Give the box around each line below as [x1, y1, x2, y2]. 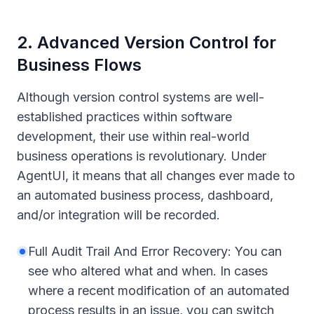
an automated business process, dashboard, [17, 188, 273, 203]
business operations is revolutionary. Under [17, 149, 266, 163]
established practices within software [17, 109, 232, 124]
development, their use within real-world [17, 129, 250, 144]
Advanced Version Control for [37, 32, 276, 53]
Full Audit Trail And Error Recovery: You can [28, 244, 282, 259]
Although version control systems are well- [17, 90, 264, 104]
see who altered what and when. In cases [28, 264, 268, 278]
